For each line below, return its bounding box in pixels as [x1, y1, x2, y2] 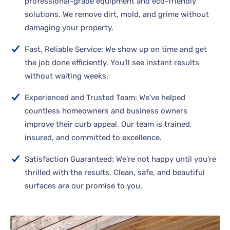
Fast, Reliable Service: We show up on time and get [25, 45, 207, 54]
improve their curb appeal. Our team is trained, [25, 120, 193, 129]
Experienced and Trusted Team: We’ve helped [25, 93, 186, 103]
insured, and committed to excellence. [25, 133, 162, 143]
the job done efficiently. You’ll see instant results [25, 58, 200, 68]
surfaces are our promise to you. [25, 181, 143, 191]
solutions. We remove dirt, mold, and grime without [25, 10, 209, 20]
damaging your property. [25, 23, 114, 33]
